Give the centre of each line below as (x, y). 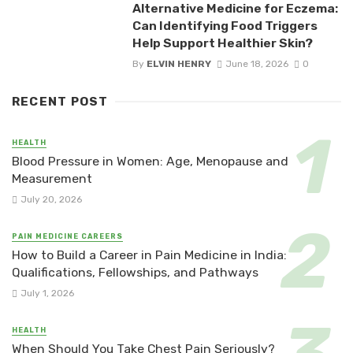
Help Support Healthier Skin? (222, 43)
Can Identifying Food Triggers (225, 25)
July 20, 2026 (51, 200)
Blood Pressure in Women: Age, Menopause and (150, 161)
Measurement (52, 178)
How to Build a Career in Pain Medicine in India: (149, 255)
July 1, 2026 (47, 294)
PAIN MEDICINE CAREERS (67, 237)
